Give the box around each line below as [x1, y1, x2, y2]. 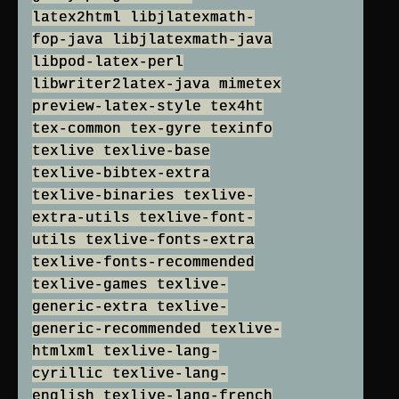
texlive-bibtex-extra [32, 166, 210, 183]
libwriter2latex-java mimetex [32, 77, 281, 94]
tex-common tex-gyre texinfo [32, 121, 273, 138]
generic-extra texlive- [32, 299, 228, 316]
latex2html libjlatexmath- [32, 10, 255, 27]
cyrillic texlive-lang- [32, 366, 228, 383]
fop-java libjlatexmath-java [32, 32, 273, 49]
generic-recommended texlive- [32, 322, 281, 338]
